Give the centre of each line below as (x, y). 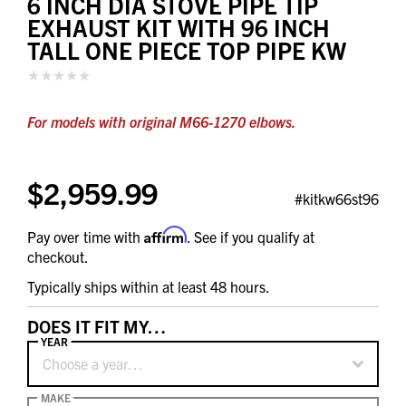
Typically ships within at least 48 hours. (149, 286)
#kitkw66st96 (337, 198)
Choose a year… (93, 363)
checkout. (58, 256)
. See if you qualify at (251, 236)
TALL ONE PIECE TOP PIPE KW (187, 50)
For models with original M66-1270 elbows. (162, 121)
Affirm (165, 234)
